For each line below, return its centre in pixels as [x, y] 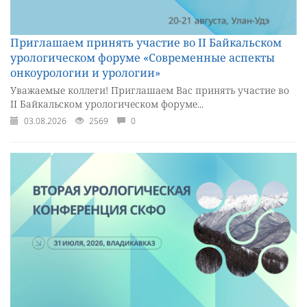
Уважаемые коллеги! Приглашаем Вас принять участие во [150, 90]
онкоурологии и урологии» [85, 73]
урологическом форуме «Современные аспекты [143, 58]
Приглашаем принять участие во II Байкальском [146, 43]
